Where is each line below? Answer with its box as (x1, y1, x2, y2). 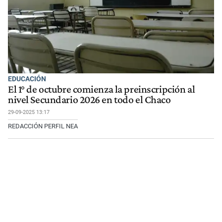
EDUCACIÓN (8, 75, 46, 83)
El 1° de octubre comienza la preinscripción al (8, 83, 195, 95)
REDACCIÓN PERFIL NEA (8, 122, 78, 130)
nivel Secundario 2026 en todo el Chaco (8, 93, 171, 106)
